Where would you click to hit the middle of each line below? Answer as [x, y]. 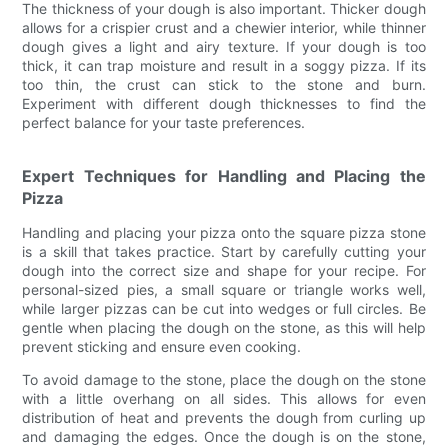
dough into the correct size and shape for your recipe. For [224, 270]
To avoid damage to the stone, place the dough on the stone [224, 379]
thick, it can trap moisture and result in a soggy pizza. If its [224, 65]
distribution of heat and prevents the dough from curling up [224, 417]
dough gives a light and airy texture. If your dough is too [224, 46]
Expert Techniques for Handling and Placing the [224, 175]
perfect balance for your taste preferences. [164, 122]
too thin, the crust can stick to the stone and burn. [224, 84]
